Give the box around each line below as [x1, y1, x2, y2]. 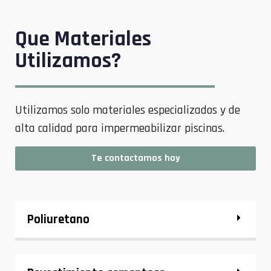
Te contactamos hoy [91, 151, 180, 165]
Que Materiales [15, 25, 151, 53]
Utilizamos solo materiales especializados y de [15, 102, 240, 119]
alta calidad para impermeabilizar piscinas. [15, 120, 224, 137]
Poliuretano [27, 211, 90, 227]
